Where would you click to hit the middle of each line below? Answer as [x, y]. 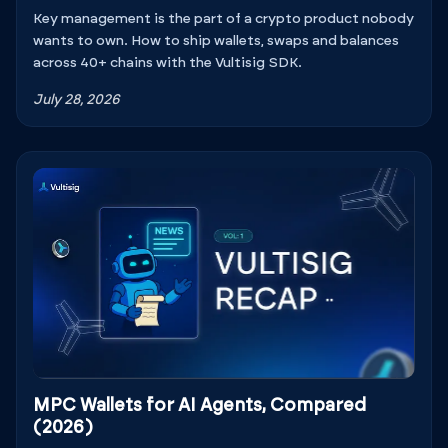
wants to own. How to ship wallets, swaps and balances [216, 41]
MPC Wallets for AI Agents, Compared [199, 405]
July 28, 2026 [76, 100]
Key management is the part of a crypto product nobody [223, 19]
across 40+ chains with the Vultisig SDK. [167, 63]
